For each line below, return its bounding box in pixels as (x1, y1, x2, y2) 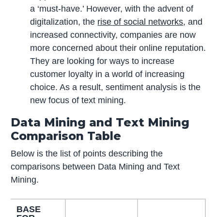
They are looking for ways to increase (30, 56, 175, 66)
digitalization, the (30, 16, 98, 27)
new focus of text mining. (30, 95, 126, 105)
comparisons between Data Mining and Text (11, 161, 180, 171)
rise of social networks (97, 16, 184, 27)
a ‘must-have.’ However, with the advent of (30, 3, 194, 14)
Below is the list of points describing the (11, 148, 163, 158)
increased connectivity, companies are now (30, 30, 196, 40)
